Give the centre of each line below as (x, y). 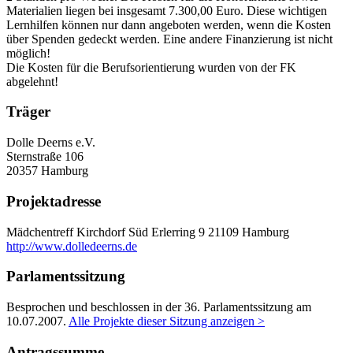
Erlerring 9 (178, 232)
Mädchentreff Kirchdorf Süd (77, 232)
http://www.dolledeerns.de (72, 246)
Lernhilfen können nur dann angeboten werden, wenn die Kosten (169, 24)
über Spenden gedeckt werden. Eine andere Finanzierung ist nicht (169, 39)
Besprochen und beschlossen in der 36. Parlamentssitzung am (159, 307)
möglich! (28, 53)
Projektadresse (54, 201)
